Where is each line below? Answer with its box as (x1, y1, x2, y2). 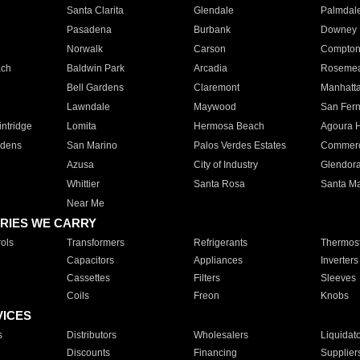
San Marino (66, 140, 117, 151)
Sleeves (320, 272, 356, 284)
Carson (193, 43, 226, 55)
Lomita (66, 121, 96, 132)
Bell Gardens (66, 82, 124, 93)
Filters (193, 272, 220, 284)
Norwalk (66, 43, 103, 55)
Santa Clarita (66, 5, 124, 16)
